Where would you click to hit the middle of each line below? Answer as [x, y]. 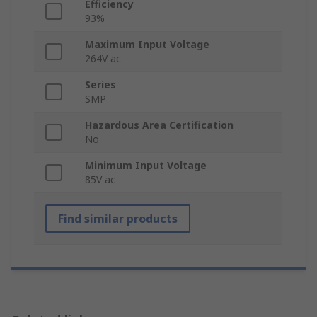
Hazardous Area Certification [159, 125]
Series [100, 85]
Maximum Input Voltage [147, 45]
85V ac [100, 180]
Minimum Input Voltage [146, 166]
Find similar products [118, 219]
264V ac [103, 59]
